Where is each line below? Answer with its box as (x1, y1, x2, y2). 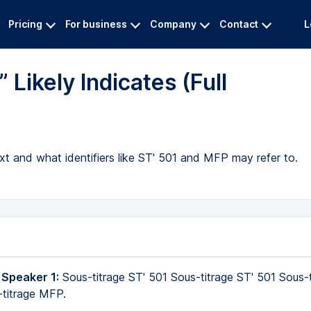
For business (65, 18, 127, 30)
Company (150, 18, 196, 30)
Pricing (8, 18, 42, 30)
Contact (219, 18, 258, 30)
